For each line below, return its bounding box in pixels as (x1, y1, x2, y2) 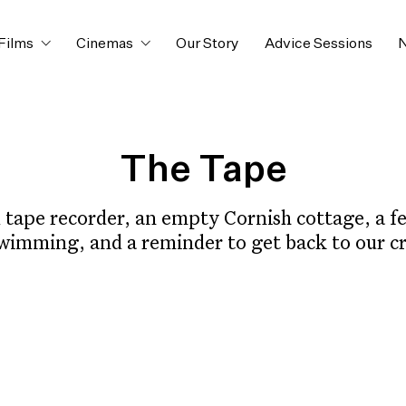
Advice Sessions (265, 37, 372, 52)
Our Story (176, 37, 239, 52)
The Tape (119, 153, 287, 189)
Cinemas (76, 37, 133, 52)
